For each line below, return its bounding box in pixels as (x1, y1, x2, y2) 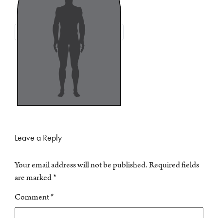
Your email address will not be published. (15, 159, 147, 171)
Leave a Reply (15, 131, 62, 144)
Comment (15, 191, 51, 203)
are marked (15, 171, 53, 183)
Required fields (149, 159, 199, 171)
